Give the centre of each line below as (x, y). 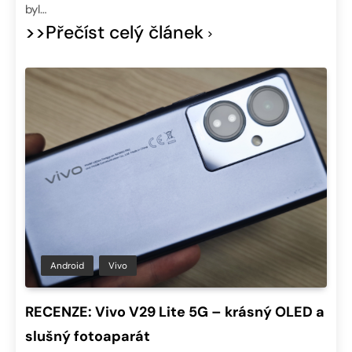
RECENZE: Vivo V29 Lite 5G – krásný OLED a (175, 312)
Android (67, 266)
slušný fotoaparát (88, 337)
